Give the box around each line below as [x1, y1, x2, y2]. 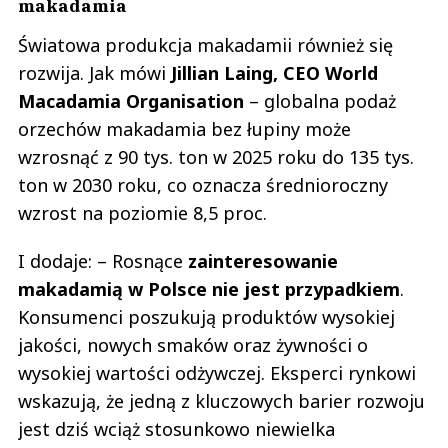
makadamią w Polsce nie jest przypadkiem [18, 277, 400, 302]
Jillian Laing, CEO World [171, 61, 378, 86]
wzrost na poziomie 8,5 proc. [18, 201, 267, 226]
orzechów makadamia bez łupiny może [18, 117, 351, 142]
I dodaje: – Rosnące [18, 249, 188, 274]
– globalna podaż [244, 89, 396, 114]
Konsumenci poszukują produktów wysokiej [18, 305, 395, 330]
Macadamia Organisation [18, 89, 244, 114]
